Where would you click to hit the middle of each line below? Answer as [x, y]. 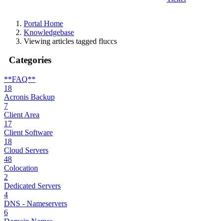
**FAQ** [20, 79]
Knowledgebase [49, 32]
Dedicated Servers [32, 185]
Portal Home [43, 23]
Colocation [21, 168]
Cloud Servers [26, 150]
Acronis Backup [29, 97]
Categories [28, 60]
